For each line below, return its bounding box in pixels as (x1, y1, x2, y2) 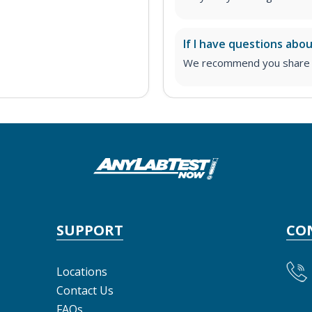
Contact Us (56, 283, 114, 298)
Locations (56, 264, 107, 279)
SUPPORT (56, 221, 123, 240)
